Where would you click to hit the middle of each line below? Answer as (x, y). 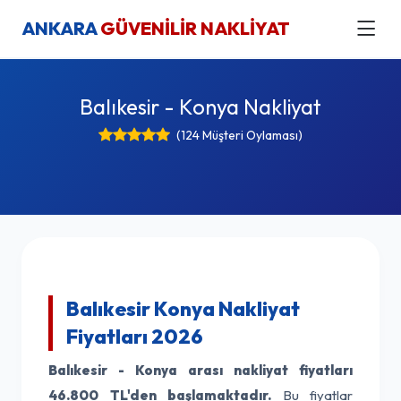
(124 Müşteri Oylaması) (239, 135)
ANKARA (61, 28)
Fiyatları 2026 (135, 337)
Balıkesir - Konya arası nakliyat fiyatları (200, 370)
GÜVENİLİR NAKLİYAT (195, 28)
